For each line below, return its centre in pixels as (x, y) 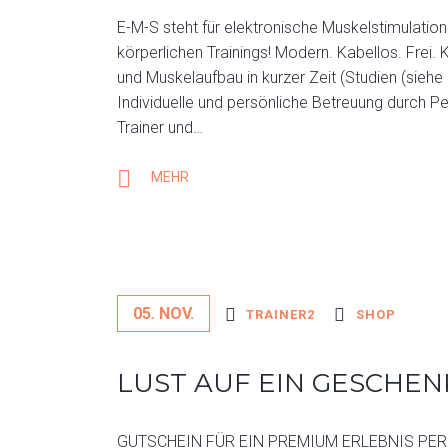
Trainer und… (160, 127)
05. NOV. (163, 313)
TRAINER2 (280, 314)
